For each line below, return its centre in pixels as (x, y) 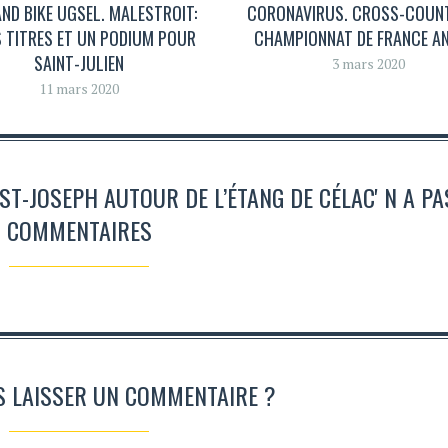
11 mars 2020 (78, 89)
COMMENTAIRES (79, 229)
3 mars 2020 (369, 64)
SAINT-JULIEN (78, 63)
